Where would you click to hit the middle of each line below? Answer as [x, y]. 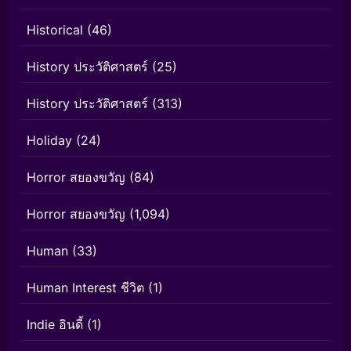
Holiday [49, 141]
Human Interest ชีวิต [85, 288]
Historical [55, 30]
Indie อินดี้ [55, 325]
